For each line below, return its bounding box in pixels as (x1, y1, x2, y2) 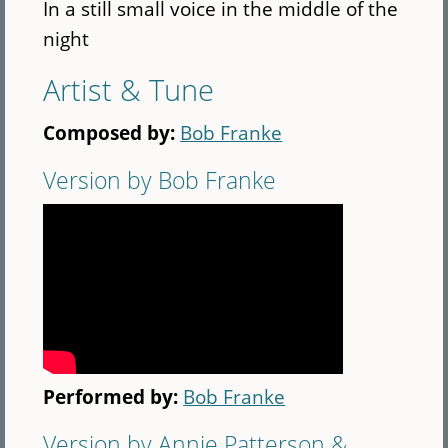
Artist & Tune (43, 69, 215, 109)
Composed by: (43, 118, 181, 146)
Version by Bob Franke (43, 163, 277, 196)
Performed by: (43, 382, 184, 410)
